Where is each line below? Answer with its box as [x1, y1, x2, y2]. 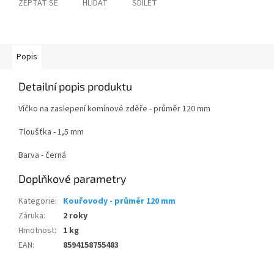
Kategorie [18, 195, 55, 208]
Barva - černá [18, 149, 66, 162]
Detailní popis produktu [18, 80, 132, 94]
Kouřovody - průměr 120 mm [63, 195, 176, 208]
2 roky [63, 210, 87, 223]
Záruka [18, 210, 43, 223]
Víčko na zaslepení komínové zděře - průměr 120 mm [18, 103, 210, 116]
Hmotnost [18, 224, 54, 237]
